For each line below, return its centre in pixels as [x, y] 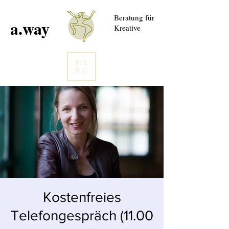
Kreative [127, 28]
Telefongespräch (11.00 [82, 215]
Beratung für [127, 17]
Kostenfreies [82, 197]
